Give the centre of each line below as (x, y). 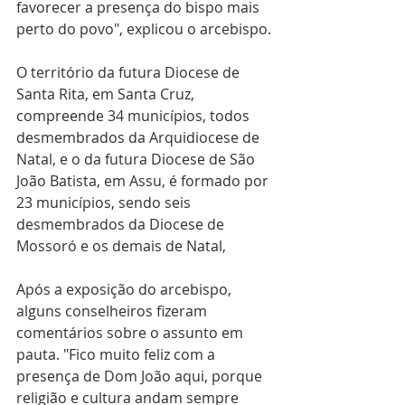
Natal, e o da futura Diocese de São (137, 159)
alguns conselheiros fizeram (113, 311)
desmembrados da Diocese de (122, 224)
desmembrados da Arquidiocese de (140, 137)
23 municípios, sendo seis (105, 202)
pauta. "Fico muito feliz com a (118, 354)
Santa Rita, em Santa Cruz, (107, 94)
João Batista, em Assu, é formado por (144, 181)
